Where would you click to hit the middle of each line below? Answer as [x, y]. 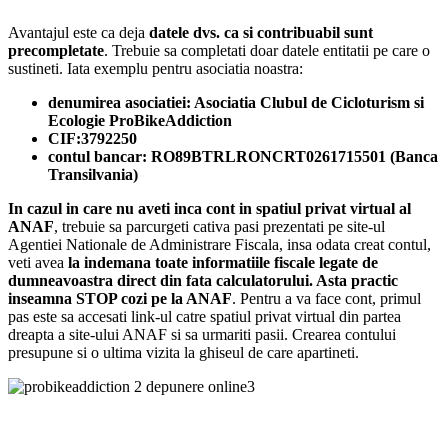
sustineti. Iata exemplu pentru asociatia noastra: [155, 68]
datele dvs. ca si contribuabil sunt [261, 32]
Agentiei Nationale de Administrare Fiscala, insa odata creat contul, [219, 244]
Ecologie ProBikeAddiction [140, 120]
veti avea [38, 262]
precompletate [56, 50]
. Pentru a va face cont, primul [326, 298]
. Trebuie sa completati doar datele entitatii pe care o [267, 50]
